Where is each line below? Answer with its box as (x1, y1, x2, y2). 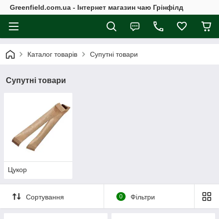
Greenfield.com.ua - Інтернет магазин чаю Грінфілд (10, 3, 183, 11)
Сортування (26, 193, 64, 201)
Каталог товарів (27, 50, 77, 58)
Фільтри (130, 193, 155, 201)
